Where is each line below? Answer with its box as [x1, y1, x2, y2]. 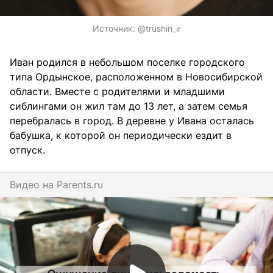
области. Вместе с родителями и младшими [10, 85, 225, 97]
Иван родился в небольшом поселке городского [10, 55, 245, 68]
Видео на [10, 178, 57, 191]
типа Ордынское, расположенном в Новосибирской [10, 70, 263, 83]
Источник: [92, 23, 138, 34]
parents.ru [63, 178, 103, 191]
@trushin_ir [137, 23, 181, 34]
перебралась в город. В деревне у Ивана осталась [10, 114, 254, 127]
